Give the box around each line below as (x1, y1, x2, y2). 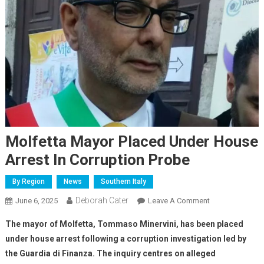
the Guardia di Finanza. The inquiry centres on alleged (5, 248, 216, 258)
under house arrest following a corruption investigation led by (5, 233, 246, 243)
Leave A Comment (147, 196, 210, 205)
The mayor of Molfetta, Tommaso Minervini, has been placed (5, 219, 243, 229)
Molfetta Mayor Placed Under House (5, 132, 258, 150)
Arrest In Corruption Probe (5, 150, 190, 169)
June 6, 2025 (15, 196, 58, 205)
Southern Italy (100, 177, 146, 186)
